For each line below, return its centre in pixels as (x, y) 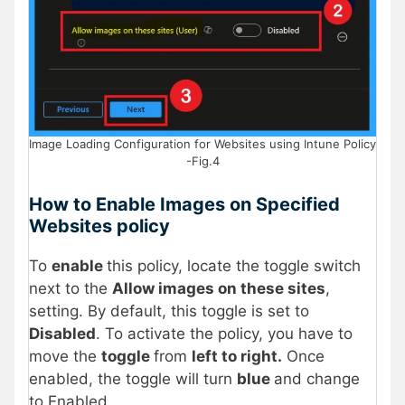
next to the (71, 288)
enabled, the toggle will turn (133, 378)
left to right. (237, 356)
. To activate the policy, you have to (224, 333)
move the (65, 356)
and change (317, 378)
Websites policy (99, 226)
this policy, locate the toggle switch (234, 265)
